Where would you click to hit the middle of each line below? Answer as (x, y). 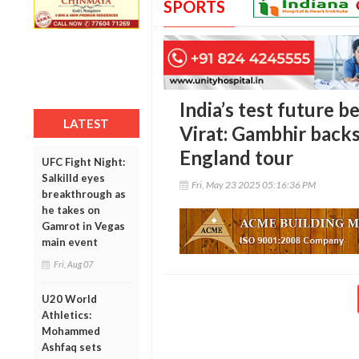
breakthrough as (84, 194)
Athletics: (67, 315)
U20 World (69, 298)
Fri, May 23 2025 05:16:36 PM (253, 185)
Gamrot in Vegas (83, 226)
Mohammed (71, 331)
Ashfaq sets (72, 347)
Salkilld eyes (73, 177)
